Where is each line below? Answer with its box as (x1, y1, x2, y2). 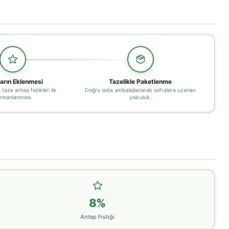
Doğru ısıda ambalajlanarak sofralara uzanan (85, 86, 196, 94)
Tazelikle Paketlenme (109, 77, 172, 85)
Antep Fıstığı (80, 213, 114, 220)
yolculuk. (129, 94, 151, 101)
